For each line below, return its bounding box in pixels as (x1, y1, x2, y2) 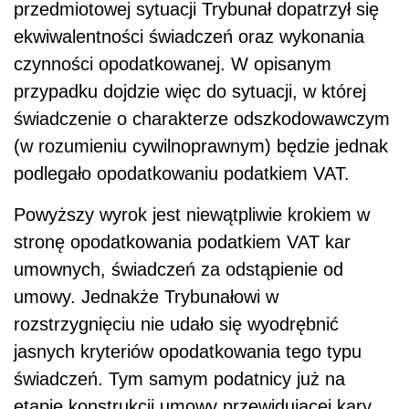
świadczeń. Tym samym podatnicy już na (14, 369, 345, 390)
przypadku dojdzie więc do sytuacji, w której (14, 81, 366, 102)
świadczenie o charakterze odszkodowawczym (14, 109, 390, 130)
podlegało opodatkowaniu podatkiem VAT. (14, 163, 350, 184)
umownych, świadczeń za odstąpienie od (14, 259, 343, 280)
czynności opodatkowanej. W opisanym (14, 54, 331, 75)
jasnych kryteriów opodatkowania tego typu (14, 341, 362, 362)
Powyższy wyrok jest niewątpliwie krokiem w (14, 204, 370, 225)
